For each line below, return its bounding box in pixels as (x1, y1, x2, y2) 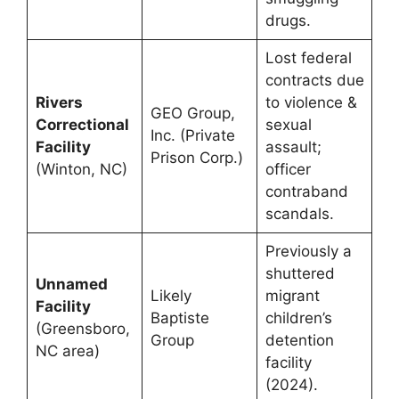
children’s (265, 309, 332, 328)
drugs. (265, 12, 311, 30)
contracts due (265, 71, 364, 90)
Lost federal (265, 49, 352, 68)
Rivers (35, 94, 83, 112)
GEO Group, (150, 104, 235, 123)
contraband (265, 183, 348, 201)
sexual (265, 116, 312, 134)
